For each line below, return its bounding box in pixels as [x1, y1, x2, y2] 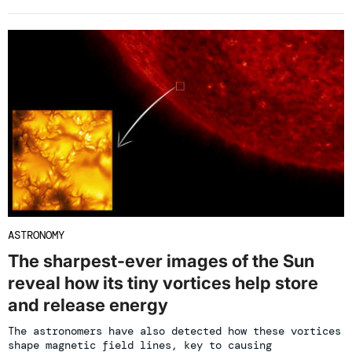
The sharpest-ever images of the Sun [8, 251, 314, 272]
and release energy [8, 295, 168, 316]
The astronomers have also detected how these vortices [8, 324, 341, 339]
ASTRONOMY [8, 228, 64, 243]
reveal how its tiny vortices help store [8, 273, 318, 294]
